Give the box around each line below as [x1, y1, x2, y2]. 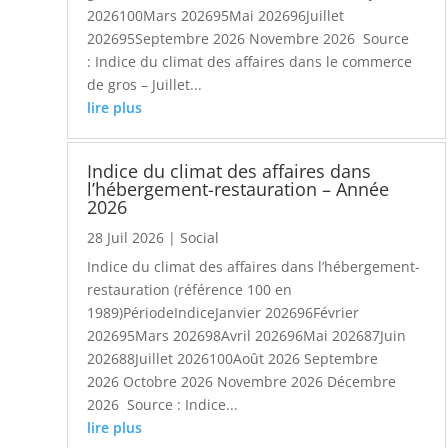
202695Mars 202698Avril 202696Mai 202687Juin [87, 326, 407, 346]
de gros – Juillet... [87, 74, 203, 94]
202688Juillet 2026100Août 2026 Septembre [87, 349, 379, 369]
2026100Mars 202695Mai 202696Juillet [87, 5, 345, 25]
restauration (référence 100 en [87, 280, 293, 300]
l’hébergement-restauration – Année [87, 177, 390, 202]
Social [180, 228, 220, 248]
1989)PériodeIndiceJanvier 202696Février [87, 303, 360, 323]
